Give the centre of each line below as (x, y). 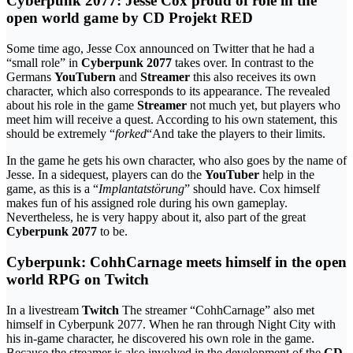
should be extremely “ (61, 134)
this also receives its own (253, 77)
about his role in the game (72, 106)
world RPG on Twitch (78, 279)
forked (131, 134)
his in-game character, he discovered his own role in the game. (160, 338)
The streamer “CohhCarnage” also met (217, 310)
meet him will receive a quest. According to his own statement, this (172, 120)
